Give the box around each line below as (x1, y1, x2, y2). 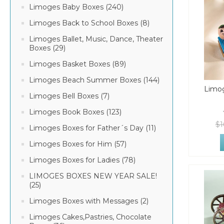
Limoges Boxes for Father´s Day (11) (29, 123, 156, 132)
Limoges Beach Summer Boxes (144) (29, 75, 159, 84)
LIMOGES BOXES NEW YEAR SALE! (29, 171, 157, 180)
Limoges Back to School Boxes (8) (29, 18, 149, 27)
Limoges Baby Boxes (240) (29, 2, 123, 11)
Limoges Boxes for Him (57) (29, 139, 126, 148)
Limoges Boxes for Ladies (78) (29, 155, 135, 164)
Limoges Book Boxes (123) (29, 107, 121, 116)
